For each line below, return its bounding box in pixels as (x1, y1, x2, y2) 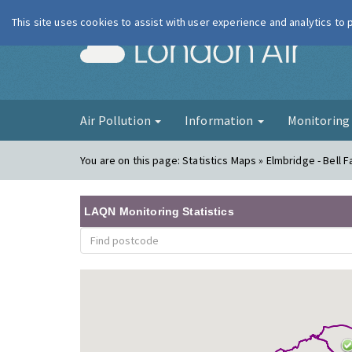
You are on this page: (80, 153, 183, 167)
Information (184, 112, 256, 128)
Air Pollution (80, 112, 153, 128)
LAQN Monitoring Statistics (84, 205, 234, 218)
